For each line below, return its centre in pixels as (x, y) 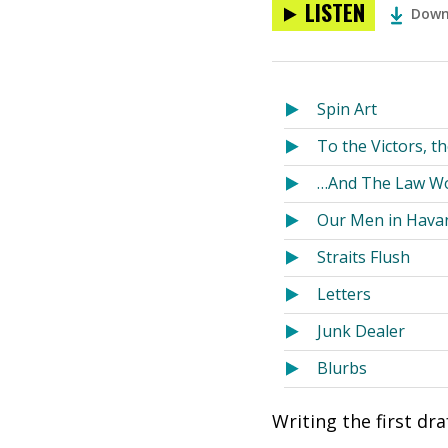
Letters (344, 294)
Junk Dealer (361, 331)
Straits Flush (363, 257)
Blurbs (342, 368)
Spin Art (347, 109)
